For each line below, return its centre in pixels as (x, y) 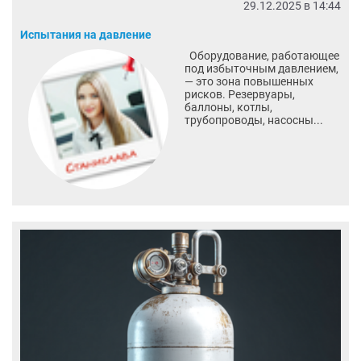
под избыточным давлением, (261, 69)
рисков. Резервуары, (239, 95)
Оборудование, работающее (261, 56)
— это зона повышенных (249, 82)
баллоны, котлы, (228, 108)
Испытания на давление (86, 35)
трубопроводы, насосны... (253, 120)
